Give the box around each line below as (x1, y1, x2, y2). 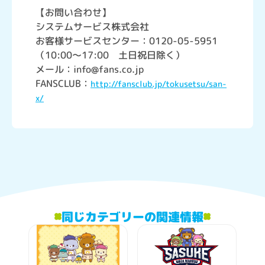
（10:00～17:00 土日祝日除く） (35, 49, 185, 62)
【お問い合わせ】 (35, 6, 111, 20)
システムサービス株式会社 (35, 20, 149, 34)
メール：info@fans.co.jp (35, 63, 144, 76)
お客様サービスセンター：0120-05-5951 (35, 34, 218, 48)
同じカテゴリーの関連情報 (62, 208, 203, 225)
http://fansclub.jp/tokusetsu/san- (91, 78, 227, 90)
